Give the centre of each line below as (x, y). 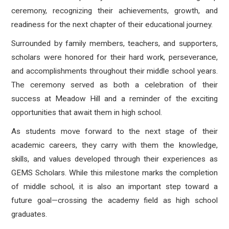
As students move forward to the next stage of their (114, 131)
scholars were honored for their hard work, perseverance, (114, 57)
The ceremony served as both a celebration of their (114, 85)
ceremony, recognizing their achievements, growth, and (114, 11)
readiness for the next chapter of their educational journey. (112, 25)
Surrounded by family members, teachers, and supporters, (114, 43)
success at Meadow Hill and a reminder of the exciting (114, 99)
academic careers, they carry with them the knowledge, (114, 145)
